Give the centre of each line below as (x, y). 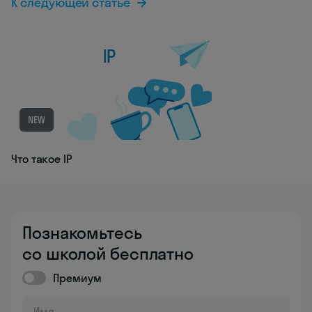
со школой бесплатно (108, 253)
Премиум (77, 278)
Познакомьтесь (82, 232)
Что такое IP (41, 158)
